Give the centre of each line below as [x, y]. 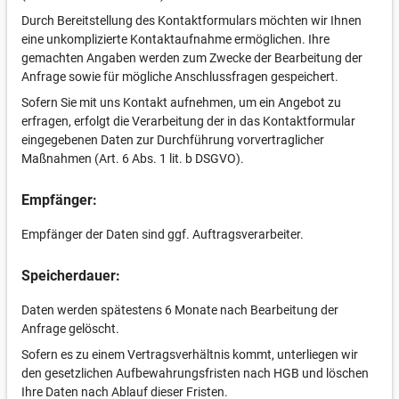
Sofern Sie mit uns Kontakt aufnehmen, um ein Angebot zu [181, 102]
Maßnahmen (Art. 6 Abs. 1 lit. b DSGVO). [133, 159]
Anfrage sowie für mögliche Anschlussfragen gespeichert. [180, 77]
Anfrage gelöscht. [70, 329]
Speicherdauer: [71, 276]
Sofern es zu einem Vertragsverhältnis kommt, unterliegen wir [190, 354]
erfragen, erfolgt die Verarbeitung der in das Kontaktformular [188, 121]
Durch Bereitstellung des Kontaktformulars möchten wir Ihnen [191, 20]
